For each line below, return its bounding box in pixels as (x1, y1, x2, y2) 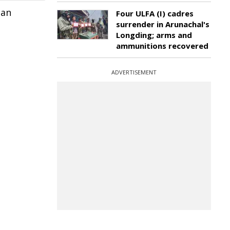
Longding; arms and (116, 30, 192, 40)
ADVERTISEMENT (111, 68, 157, 76)
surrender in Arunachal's (116, 19, 209, 29)
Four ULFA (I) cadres (116, 8, 194, 18)
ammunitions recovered (116, 41, 208, 51)
